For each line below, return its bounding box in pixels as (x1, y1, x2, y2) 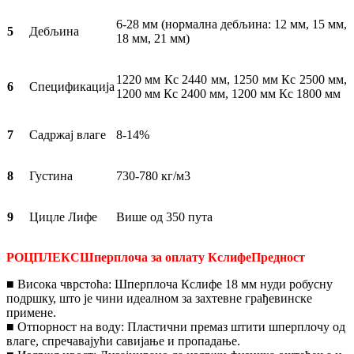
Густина (29, 168, 73, 183)
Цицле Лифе (29, 209, 97, 224)
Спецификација (29, 79, 115, 93)
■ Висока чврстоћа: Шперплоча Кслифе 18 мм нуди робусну (6, 277, 333, 291)
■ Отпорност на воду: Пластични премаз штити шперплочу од (6, 319, 345, 333)
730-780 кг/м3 (116, 168, 190, 183)
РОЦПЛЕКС (6, 250, 80, 264)
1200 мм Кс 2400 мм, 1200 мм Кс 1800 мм (116, 86, 341, 100)
